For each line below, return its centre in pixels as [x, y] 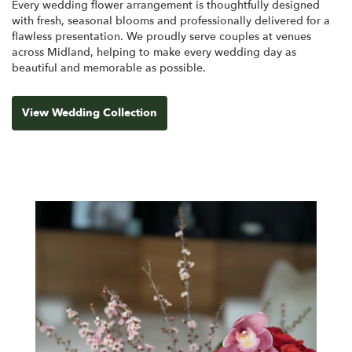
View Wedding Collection [90, 112]
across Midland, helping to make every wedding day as [154, 52]
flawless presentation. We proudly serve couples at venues [161, 36]
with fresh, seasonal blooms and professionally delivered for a [171, 20]
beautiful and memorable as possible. [109, 68]
